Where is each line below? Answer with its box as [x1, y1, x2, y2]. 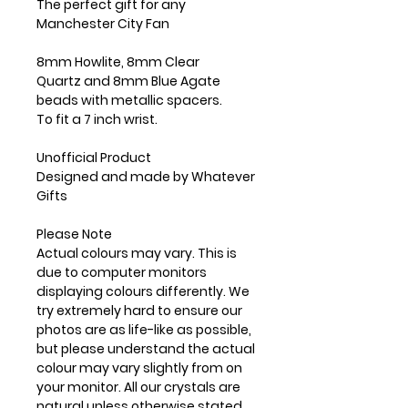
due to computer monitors [36, 262, 207, 281]
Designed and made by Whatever [36, 167, 255, 186]
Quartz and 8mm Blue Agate [36, 71, 220, 90]
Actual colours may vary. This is [36, 243, 237, 262]
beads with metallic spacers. [36, 90, 222, 109]
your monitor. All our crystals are [36, 377, 240, 396]
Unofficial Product [36, 148, 151, 167]
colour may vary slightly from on [36, 358, 242, 377]
